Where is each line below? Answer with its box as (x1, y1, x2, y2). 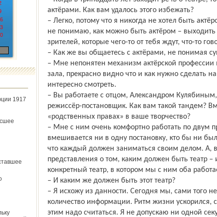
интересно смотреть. (47, 81, 116, 89)
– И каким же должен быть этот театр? (47, 177, 175, 185)
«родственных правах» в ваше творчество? (47, 113, 190, 121)
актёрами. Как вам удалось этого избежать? (47, 6, 194, 14)
